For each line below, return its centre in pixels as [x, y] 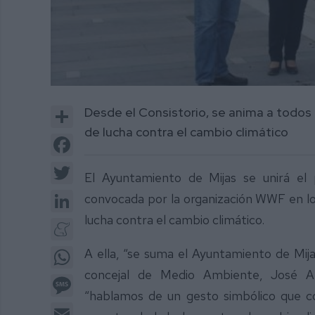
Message [96, 279]
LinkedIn [93, 195]
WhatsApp [99, 251]
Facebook [97, 139]
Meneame [98, 223]
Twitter [91, 167]
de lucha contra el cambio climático [186, 131]
